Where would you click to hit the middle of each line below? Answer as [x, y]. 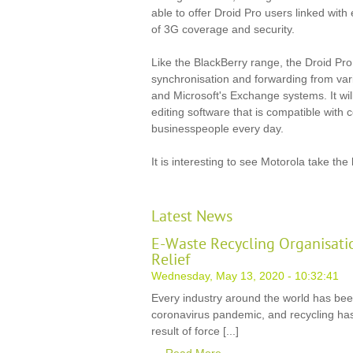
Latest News [192, 217]
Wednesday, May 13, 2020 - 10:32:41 [245, 276]
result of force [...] [195, 331]
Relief [171, 260]
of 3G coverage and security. [223, 29]
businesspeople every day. [217, 128]
